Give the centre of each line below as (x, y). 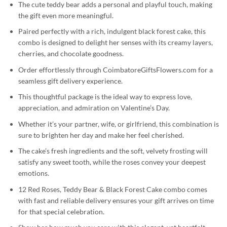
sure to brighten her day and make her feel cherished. (101, 135)
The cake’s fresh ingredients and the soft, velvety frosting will (113, 151)
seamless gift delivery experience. (70, 81)
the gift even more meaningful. (66, 15)
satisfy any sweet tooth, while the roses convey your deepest (112, 162)
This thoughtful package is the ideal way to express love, (105, 97)
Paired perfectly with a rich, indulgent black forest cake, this (112, 31)
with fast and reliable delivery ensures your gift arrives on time (116, 200)
